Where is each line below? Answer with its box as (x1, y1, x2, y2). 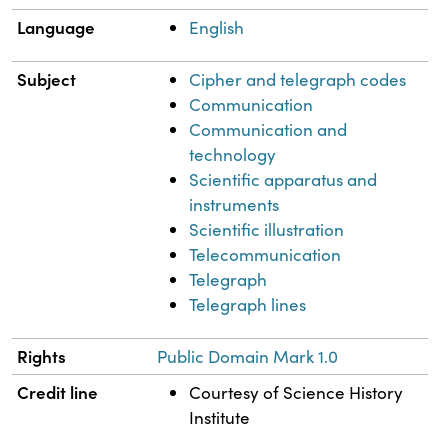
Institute (189, 405, 251, 429)
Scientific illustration (189, 217, 345, 241)
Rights (17, 343, 67, 368)
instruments (189, 192, 280, 216)
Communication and (189, 117, 348, 141)
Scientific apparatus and (189, 167, 378, 191)
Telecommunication (189, 242, 342, 266)
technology (189, 142, 277, 166)
